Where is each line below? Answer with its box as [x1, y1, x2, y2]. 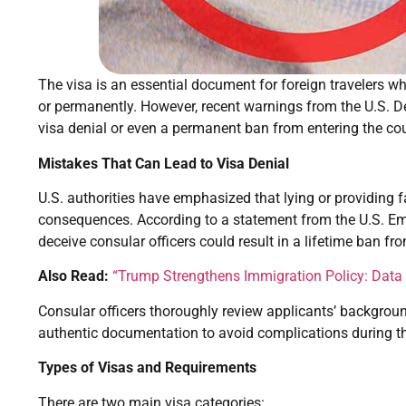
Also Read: [38, 267, 109, 285]
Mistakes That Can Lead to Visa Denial [38, 154, 289, 172]
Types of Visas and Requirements [38, 359, 256, 377]
